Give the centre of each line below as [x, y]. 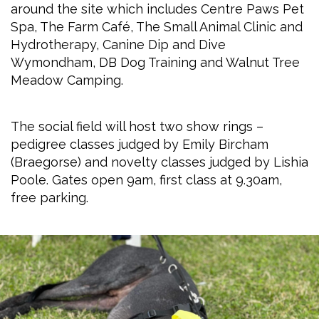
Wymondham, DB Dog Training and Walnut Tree [155, 62]
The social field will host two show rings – [137, 126]
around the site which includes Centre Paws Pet [157, 9]
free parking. [49, 198]
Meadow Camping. [67, 80]
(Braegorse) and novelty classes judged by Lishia [159, 162]
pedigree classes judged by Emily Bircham [140, 144]
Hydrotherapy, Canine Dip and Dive [118, 45]
